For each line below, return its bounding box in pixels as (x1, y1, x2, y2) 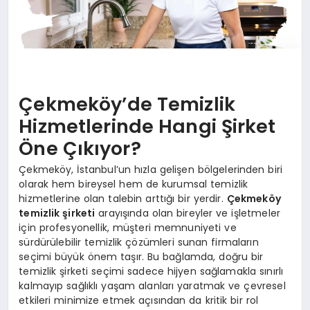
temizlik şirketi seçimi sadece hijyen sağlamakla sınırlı (19, 264, 284, 279)
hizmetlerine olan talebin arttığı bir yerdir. (19, 192, 227, 206)
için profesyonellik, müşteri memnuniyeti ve (19, 221, 237, 235)
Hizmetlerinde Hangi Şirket (19, 113, 276, 139)
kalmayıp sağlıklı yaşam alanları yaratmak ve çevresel (19, 279, 286, 293)
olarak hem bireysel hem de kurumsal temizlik (19, 177, 248, 192)
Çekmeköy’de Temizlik (19, 91, 235, 117)
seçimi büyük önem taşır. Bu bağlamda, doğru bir (19, 250, 264, 264)
